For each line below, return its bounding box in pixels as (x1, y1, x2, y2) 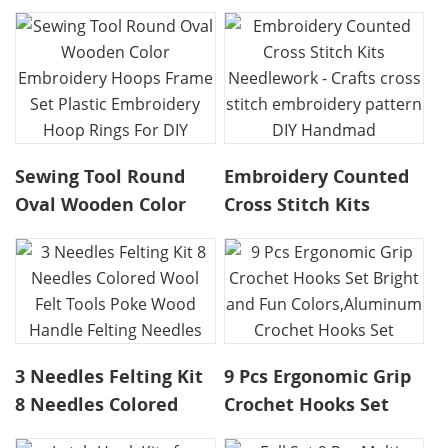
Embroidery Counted (224, 164, 410, 189)
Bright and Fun (224, 420, 359, 445)
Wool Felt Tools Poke (15, 420, 202, 445)
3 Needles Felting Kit (15, 364, 204, 389)
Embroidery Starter (15, 22, 189, 47)
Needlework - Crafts (224, 220, 405, 245)
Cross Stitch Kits (224, 192, 371, 217)
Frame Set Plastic (15, 248, 173, 273)
